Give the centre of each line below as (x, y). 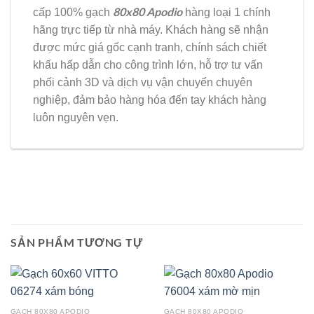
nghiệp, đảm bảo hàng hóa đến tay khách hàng (150, 100)
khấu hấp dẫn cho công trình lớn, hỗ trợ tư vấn (148, 65)
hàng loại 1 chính (226, 13)
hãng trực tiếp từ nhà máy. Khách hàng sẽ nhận (151, 30)
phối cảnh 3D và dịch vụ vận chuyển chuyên (143, 83)
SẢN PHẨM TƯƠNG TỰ (77, 243)
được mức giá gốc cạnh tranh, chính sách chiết (150, 48)
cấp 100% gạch (73, 13)
